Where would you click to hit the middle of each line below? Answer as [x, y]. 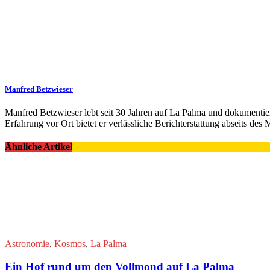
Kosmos [70, 243]
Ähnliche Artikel [39, 147]
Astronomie [27, 243]
